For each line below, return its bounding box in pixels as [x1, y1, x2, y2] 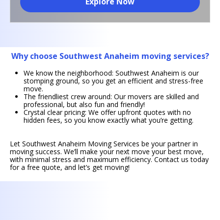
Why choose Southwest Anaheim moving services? [11, 50, 209, 61]
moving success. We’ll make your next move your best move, [10, 146, 204, 156]
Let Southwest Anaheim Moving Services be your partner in [10, 138, 198, 148]
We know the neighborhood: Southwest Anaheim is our [24, 68, 199, 78]
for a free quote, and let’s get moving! [10, 162, 130, 172]
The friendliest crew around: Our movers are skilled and [24, 91, 199, 101]
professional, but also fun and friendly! [24, 99, 145, 109]
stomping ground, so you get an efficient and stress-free [24, 76, 203, 85]
